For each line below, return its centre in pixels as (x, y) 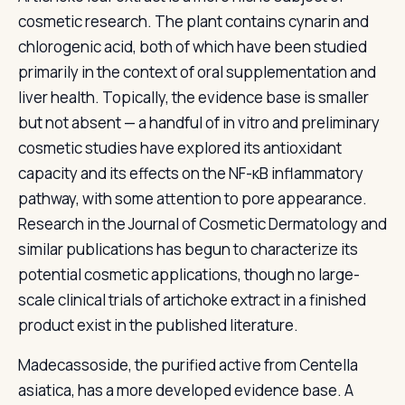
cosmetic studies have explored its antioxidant (180, 148)
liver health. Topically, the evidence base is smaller (193, 97)
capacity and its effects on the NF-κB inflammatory (191, 173)
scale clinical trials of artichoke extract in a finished (192, 300)
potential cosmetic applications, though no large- (189, 274)
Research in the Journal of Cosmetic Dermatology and (202, 224)
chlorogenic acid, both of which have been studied (193, 47)
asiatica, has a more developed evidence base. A (186, 390)
